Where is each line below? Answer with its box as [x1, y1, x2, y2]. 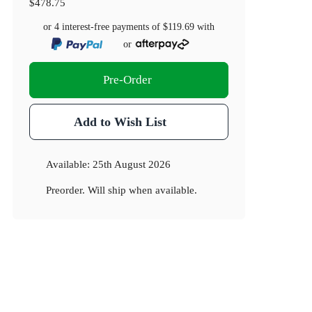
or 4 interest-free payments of [43, 22, 164, 33]
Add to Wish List [73, 115, 166, 130]
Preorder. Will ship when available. [46, 184, 198, 196]
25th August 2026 [93, 158, 171, 171]
